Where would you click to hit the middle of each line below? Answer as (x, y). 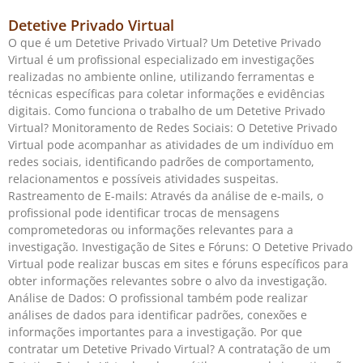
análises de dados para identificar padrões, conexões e (158, 315)
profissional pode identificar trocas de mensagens (144, 213)
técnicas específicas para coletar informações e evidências (167, 94)
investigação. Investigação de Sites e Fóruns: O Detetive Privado (180, 247)
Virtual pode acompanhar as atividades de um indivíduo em (171, 145)
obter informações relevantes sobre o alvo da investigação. (168, 281)
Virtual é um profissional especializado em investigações (161, 60)
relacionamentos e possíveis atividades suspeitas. (143, 179)
